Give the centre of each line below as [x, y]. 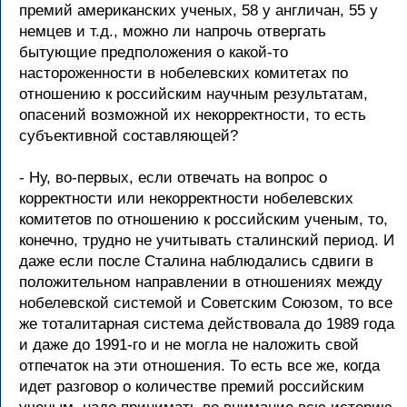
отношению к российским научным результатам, [194, 94]
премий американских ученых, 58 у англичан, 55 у [199, 10]
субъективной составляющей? [129, 136]
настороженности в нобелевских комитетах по [184, 73]
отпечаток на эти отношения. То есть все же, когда [199, 366]
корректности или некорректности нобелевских [186, 199]
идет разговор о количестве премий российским [192, 387]
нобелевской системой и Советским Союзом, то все [206, 303]
